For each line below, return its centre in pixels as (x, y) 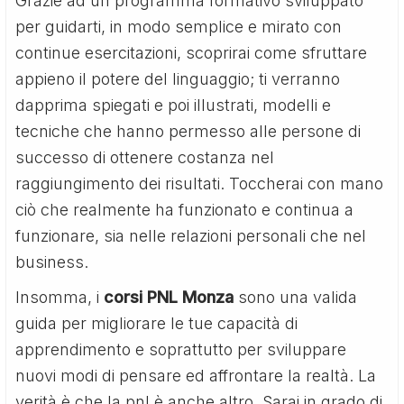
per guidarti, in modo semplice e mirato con (179, 26)
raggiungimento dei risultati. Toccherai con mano (200, 183)
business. (52, 262)
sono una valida (296, 297)
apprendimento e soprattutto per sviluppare (181, 349)
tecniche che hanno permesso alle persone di (188, 131)
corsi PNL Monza (169, 297)
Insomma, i (60, 297)
